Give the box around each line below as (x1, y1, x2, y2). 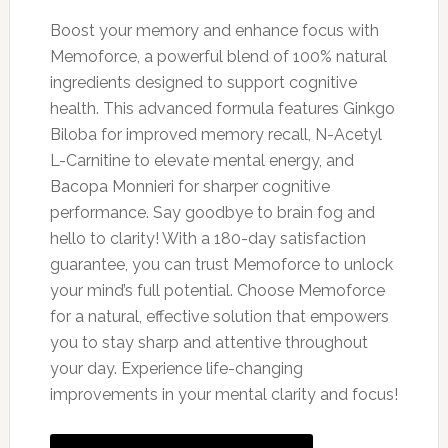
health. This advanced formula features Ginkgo (49, 99, 395, 119)
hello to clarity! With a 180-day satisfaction (49, 229, 366, 249)
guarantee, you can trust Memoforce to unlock (49, 255, 393, 275)
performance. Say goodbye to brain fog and (49, 203, 375, 223)
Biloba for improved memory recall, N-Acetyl (49, 125, 382, 145)
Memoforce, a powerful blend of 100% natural (49, 47, 387, 67)
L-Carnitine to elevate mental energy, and (49, 151, 354, 171)
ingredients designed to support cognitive (49, 73, 357, 93)
